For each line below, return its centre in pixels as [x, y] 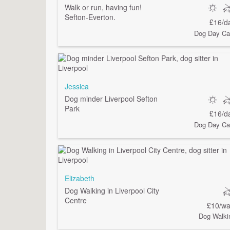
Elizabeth [80, 178]
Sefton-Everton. [90, 17]
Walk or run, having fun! [103, 7]
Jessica [77, 87]
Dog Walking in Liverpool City [112, 190]
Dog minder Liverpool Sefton [111, 99]
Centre [76, 200]
